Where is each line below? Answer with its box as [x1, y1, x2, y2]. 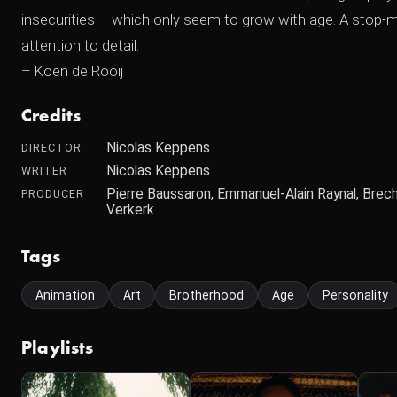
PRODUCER [21, 187, 84, 200]
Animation [35, 288, 95, 302]
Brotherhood [169, 288, 244, 302]
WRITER [21, 164, 67, 177]
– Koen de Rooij [21, 62, 123, 80]
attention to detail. [21, 36, 139, 54]
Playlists [21, 340, 94, 356]
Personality [323, 288, 388, 302]
